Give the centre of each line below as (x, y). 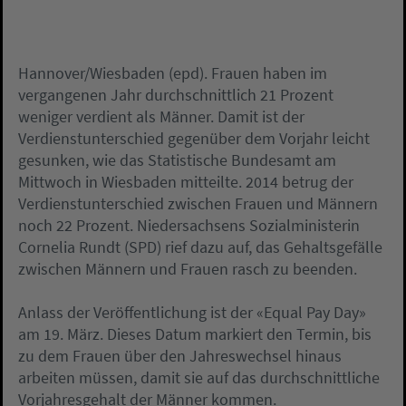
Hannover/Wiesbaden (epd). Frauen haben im (173, 73)
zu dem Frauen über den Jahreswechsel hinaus (180, 356)
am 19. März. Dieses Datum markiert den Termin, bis (195, 334)
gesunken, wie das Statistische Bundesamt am (177, 160)
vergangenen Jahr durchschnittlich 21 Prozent (176, 95)
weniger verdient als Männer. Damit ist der (161, 116)
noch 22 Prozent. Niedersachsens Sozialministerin (189, 225)
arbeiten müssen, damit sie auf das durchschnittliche (199, 377)
